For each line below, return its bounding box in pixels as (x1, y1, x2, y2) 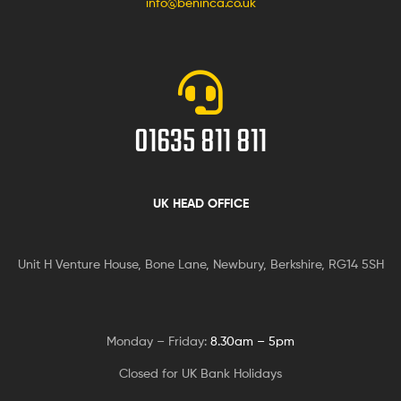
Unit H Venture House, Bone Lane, (17, 256, 209, 272)
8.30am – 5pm (210, 333, 294, 349)
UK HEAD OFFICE (152, 195, 249, 212)
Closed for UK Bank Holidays (119, 364, 282, 380)
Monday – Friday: (107, 333, 210, 349)
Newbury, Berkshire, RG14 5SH (209, 256, 384, 272)
